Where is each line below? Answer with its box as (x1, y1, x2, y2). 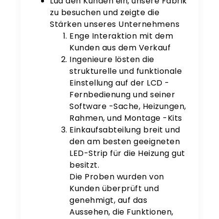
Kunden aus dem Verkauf (69, 42, 171, 54)
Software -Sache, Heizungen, (69, 101, 186, 112)
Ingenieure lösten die (69, 54, 154, 66)
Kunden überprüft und (69, 183, 159, 195)
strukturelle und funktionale (69, 66, 182, 77)
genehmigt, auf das (69, 195, 148, 206)
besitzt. (69, 159, 100, 171)
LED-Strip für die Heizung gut (69, 148, 185, 159)
